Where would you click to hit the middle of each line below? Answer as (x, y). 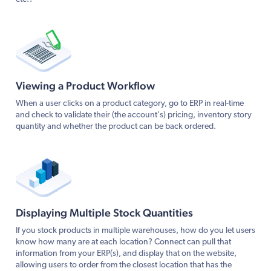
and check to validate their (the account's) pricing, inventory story (134, 115)
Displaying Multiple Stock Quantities (104, 212)
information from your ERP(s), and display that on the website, (126, 253)
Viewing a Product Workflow (85, 85)
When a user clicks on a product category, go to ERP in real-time (130, 103)
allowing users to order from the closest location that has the (124, 265)
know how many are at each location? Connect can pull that (123, 242)
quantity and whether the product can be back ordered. (116, 126)
